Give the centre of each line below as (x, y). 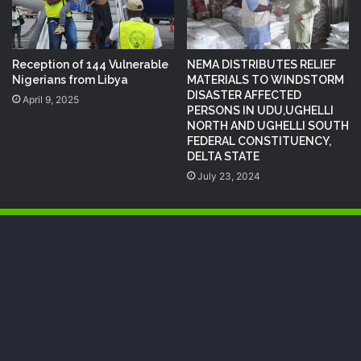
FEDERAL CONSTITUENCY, (259, 141)
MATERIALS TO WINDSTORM (266, 80)
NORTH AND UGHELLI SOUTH (268, 126)
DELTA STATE (223, 157)
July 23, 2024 (229, 176)
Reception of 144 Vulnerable (90, 65)
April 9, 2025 (51, 100)
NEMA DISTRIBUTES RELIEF (261, 65)
